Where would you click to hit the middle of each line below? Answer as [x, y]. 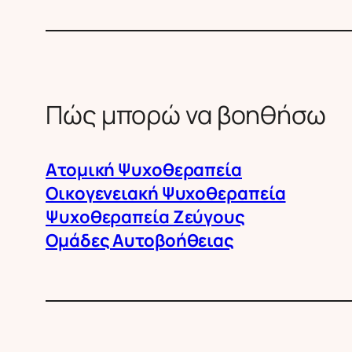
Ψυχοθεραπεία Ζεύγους [145, 216]
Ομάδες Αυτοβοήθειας [140, 240]
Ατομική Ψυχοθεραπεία [144, 169]
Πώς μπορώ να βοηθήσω [186, 114]
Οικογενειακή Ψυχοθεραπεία [166, 193]
